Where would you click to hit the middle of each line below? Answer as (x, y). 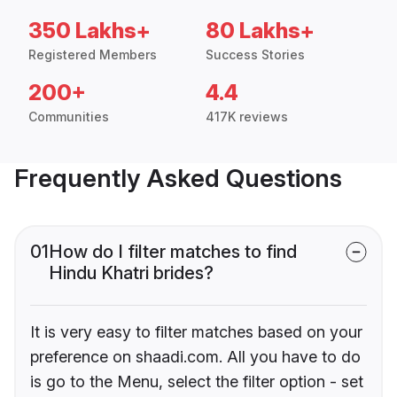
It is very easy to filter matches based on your (196, 331)
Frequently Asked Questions (178, 178)
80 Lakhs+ (260, 30)
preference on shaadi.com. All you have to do (195, 356)
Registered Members (93, 54)
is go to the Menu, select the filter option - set (197, 381)
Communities (69, 116)
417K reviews (247, 116)
